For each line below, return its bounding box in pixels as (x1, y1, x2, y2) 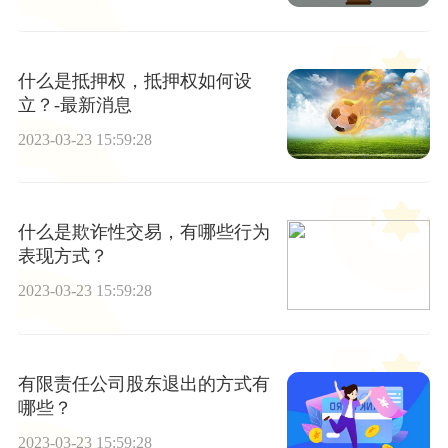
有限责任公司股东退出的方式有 (17, 373, 270, 394)
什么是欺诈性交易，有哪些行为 (17, 222, 270, 243)
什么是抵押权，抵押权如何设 (17, 70, 252, 91)
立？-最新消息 (17, 94, 132, 115)
